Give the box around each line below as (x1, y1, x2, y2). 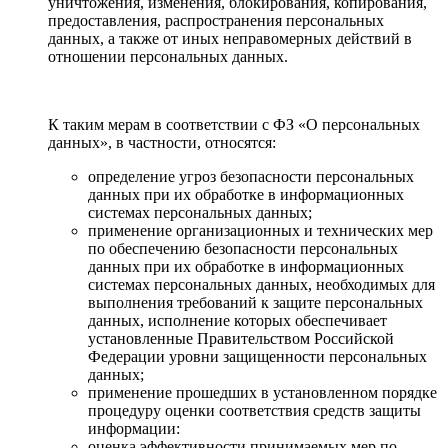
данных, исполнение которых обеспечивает (88, 311, 387, 329)
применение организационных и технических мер (88, 221, 433, 239)
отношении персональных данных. (48, 47, 288, 65)
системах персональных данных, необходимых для (88, 275, 435, 293)
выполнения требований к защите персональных (88, 293, 423, 311)
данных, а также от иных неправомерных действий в (48, 29, 412, 47)
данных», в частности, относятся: (48, 133, 276, 151)
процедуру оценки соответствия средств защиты (88, 401, 421, 419)
